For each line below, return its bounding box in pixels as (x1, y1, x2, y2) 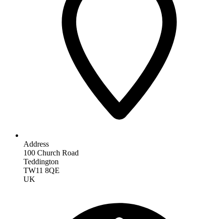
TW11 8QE (23, 166, 60, 175)
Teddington (23, 157, 59, 166)
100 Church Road (23, 148, 79, 157)
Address (23, 139, 49, 148)
